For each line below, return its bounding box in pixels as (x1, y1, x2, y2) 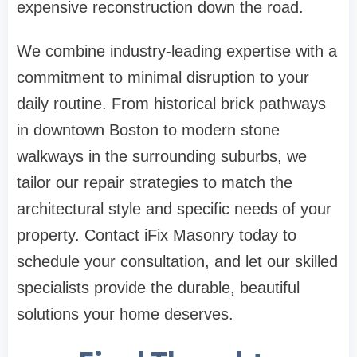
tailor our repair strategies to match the (17, 174, 292, 192)
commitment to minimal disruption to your (17, 69, 309, 87)
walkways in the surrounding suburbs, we (17, 147, 307, 166)
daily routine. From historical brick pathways (17, 95, 326, 113)
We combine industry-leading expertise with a (17, 42, 337, 61)
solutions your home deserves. (17, 305, 233, 324)
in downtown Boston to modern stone (17, 121, 280, 139)
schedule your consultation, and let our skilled (17, 253, 338, 271)
